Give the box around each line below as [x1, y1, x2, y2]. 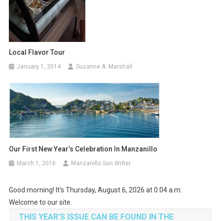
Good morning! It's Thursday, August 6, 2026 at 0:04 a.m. [8, 186, 182, 194]
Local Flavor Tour [9, 48, 66, 57]
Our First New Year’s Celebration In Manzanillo [9, 145, 158, 153]
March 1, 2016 [17, 160, 56, 167]
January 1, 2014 [17, 63, 61, 71]
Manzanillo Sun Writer [71, 160, 131, 167]
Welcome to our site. [8, 198, 72, 207]
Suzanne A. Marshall [76, 63, 133, 71]
